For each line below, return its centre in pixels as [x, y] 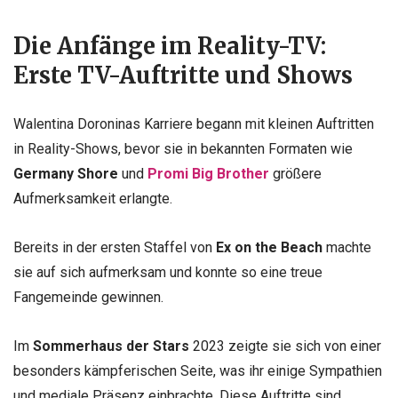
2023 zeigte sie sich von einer [285, 346]
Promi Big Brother [208, 174]
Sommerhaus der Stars [111, 346]
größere [295, 174]
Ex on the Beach [269, 248]
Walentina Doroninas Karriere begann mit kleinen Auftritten [194, 124]
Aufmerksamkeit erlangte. [93, 199]
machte [347, 248]
